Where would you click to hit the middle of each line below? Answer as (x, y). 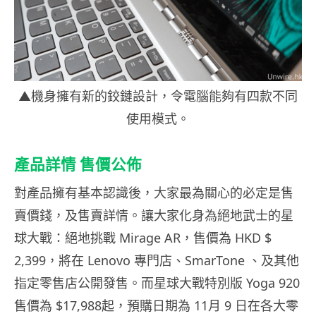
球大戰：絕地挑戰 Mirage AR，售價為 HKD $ (143, 237)
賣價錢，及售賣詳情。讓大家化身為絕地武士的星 (154, 215)
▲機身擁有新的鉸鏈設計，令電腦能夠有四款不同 (158, 96)
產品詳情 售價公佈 (78, 164)
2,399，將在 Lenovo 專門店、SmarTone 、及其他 (157, 260)
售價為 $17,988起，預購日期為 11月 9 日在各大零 (156, 305)
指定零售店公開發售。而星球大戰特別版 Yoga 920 (157, 282)
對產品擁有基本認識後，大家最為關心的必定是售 (154, 192)
